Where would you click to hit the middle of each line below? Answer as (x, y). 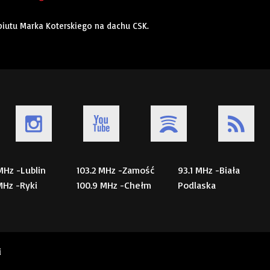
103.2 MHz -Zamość (115, 170)
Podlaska (197, 185)
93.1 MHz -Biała (209, 170)
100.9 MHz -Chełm (114, 185)
